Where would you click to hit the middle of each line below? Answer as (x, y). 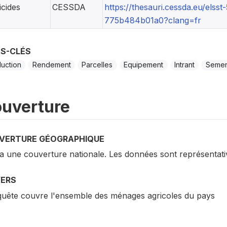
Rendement (51, 65)
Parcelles (97, 65)
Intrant (185, 65)
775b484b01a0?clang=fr (153, 21)
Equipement (144, 65)
